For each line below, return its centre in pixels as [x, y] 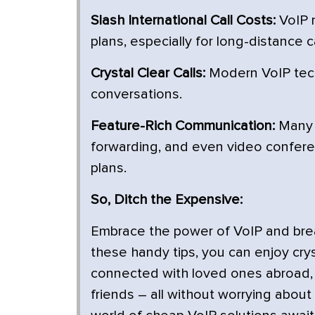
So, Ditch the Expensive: [167, 200]
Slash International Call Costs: [183, 21]
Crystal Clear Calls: [148, 73]
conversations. [136, 95]
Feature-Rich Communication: [183, 126]
